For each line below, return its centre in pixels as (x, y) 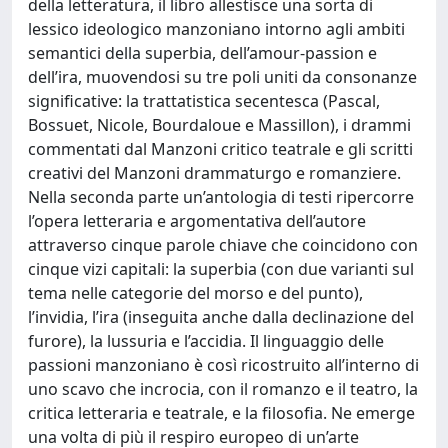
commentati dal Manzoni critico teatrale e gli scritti (220, 149)
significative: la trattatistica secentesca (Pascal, (204, 101)
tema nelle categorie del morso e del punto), (195, 293)
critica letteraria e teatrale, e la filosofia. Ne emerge (221, 413)
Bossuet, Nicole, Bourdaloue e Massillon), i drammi (219, 125)
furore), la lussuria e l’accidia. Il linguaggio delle (206, 341)
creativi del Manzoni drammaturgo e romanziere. (214, 173)
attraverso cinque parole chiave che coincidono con (223, 245)
